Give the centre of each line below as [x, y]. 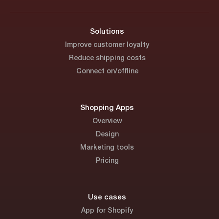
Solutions [107, 32]
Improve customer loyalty [107, 45]
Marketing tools [107, 148]
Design [107, 134]
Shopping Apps [107, 108]
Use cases [107, 198]
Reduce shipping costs [107, 58]
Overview [107, 121]
